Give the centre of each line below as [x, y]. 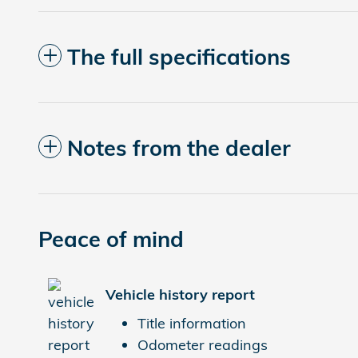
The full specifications [179, 56]
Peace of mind [111, 239]
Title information [192, 323]
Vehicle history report [180, 294]
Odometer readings [203, 344]
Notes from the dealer [179, 147]
